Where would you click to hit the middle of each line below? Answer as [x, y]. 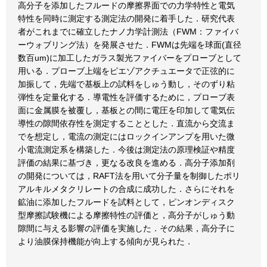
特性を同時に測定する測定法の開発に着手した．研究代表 [126, 18]
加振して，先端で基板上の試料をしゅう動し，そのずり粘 [126, 84]
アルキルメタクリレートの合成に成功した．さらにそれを [126, 189]
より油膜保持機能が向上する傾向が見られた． [105, 241]
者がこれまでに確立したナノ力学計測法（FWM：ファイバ [128, 32]
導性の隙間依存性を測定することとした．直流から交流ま [126, 123]
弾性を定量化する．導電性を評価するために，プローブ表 [126, 97]
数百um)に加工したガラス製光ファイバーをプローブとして [130, 58]
